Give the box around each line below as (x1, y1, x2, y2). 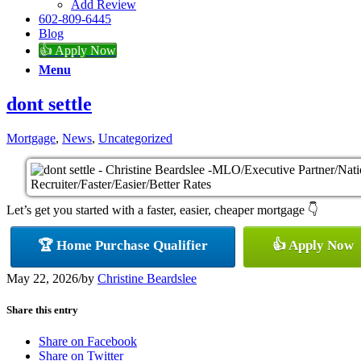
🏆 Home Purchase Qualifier (38, 237, 208, 253)
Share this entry (6, 303, 78, 316)
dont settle (6, 93, 92, 114)
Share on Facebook (39, 334, 137, 348)
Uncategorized (98, 131, 172, 145)
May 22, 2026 (6, 271, 78, 285)
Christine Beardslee (98, 271, 197, 285)
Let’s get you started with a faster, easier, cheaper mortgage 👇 (6, 202, 318, 217)
